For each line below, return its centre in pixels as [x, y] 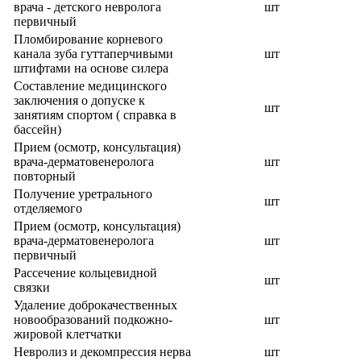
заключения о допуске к [79, 100]
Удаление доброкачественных [95, 305]
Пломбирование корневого [88, 39]
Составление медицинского [90, 86]
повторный [45, 176]
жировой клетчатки [68, 334]
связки [32, 287]
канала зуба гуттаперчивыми [93, 54]
